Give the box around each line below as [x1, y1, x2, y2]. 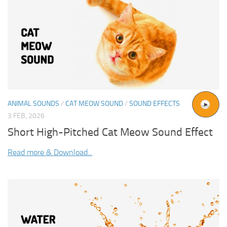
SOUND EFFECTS [129, 99, 180, 108]
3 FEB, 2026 [8, 111, 45, 121]
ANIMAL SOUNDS [8, 99, 59, 108]
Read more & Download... [8, 147, 92, 158]
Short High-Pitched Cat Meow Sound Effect [8, 126, 213, 139]
